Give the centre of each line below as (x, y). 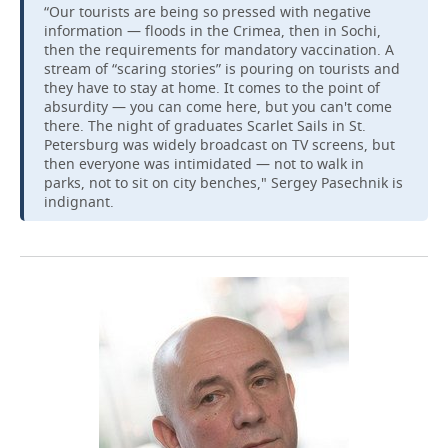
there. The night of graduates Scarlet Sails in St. (205, 125)
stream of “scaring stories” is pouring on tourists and (222, 68)
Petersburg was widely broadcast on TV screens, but (219, 144)
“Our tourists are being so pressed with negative (207, 11)
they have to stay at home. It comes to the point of (212, 87)
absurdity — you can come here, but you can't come (218, 106)
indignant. (79, 201)
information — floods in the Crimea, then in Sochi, (212, 30)
